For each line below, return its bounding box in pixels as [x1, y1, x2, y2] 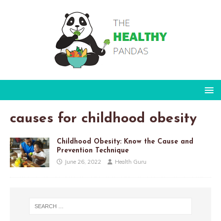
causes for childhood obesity [10, 112, 197, 126]
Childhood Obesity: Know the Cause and [57, 138, 193, 146]
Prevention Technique [57, 147, 129, 154]
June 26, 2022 [65, 158, 101, 165]
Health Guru [115, 158, 147, 165]
